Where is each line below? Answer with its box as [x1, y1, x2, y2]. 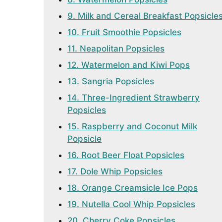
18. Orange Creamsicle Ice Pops [67, 183, 198, 193]
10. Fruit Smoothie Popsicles [67, 27, 181, 37]
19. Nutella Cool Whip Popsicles [67, 199, 195, 209]
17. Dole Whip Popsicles [67, 166, 163, 176]
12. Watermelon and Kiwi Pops [67, 60, 190, 70]
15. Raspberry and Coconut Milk [67, 121, 197, 131]
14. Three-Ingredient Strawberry [67, 93, 200, 103]
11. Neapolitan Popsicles [67, 44, 165, 54]
